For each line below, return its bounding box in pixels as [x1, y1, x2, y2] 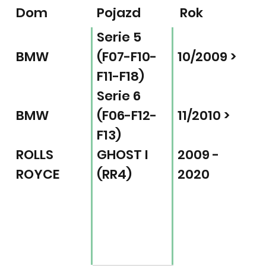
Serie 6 [96, 87, 141, 106]
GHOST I [96, 145, 148, 164]
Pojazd [96, 3, 141, 22]
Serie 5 [96, 28, 141, 47]
